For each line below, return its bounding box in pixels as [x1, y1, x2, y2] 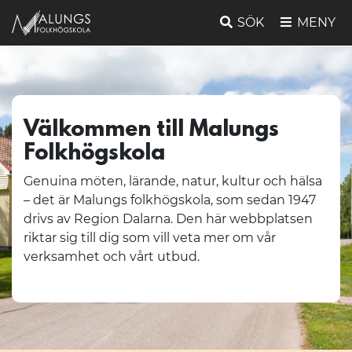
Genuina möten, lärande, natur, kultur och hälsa [24, 174, 322, 189]
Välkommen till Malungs [24, 118, 279, 144]
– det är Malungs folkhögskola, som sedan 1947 [24, 192, 316, 208]
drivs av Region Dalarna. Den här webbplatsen [24, 211, 313, 227]
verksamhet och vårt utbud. [24, 249, 200, 265]
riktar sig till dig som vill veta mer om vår [24, 230, 276, 246]
